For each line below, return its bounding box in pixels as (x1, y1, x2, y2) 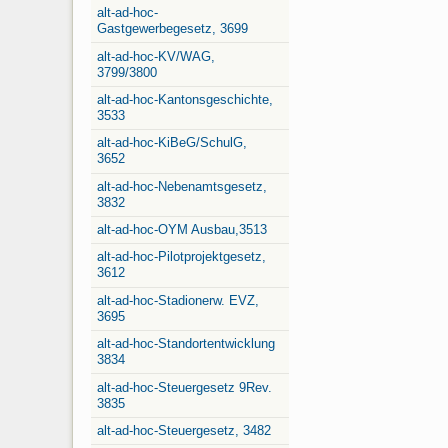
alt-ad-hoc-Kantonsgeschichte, (97, 91, 273, 107)
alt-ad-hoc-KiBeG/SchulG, (97, 135, 247, 151)
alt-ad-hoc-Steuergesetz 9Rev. (97, 379, 272, 395)
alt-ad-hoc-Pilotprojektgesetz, (97, 249, 266, 265)
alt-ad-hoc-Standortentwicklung (97, 336, 275, 352)
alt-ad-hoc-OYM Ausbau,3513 (97, 222, 267, 238)
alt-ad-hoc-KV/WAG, (97, 48, 215, 64)
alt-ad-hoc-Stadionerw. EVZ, (97, 292, 259, 308)
